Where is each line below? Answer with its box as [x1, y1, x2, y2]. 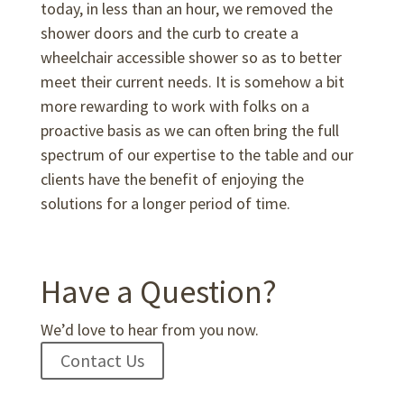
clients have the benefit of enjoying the [40, 169, 304, 190]
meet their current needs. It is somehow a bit [40, 71, 344, 93]
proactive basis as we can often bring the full [40, 120, 339, 142]
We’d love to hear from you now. [40, 319, 259, 341]
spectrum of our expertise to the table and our [40, 144, 353, 166]
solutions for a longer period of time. [40, 193, 290, 215]
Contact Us [60, 349, 144, 372]
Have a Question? [40, 271, 277, 313]
